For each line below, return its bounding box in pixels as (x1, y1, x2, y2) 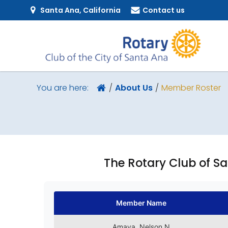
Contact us (142, 5, 185, 15)
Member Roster (161, 81, 221, 94)
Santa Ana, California (40, 5, 121, 15)
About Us (115, 81, 153, 94)
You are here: (36, 82, 89, 94)
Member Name (116, 198, 167, 207)
